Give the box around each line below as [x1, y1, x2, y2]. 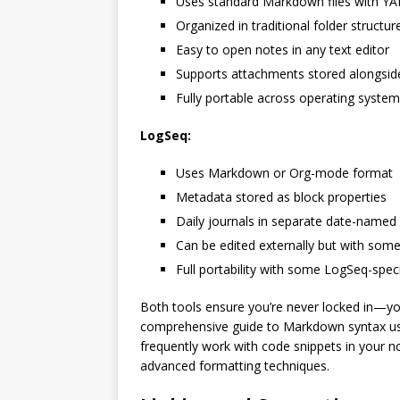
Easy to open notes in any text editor [176, 41, 389, 58]
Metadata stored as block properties [176, 188, 387, 205]
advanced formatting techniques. [140, 357, 329, 374]
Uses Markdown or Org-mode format [176, 164, 393, 181]
